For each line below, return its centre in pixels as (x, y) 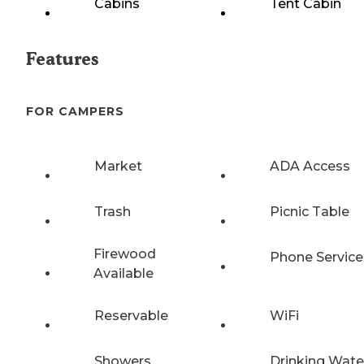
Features (62, 59)
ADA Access (310, 166)
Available (123, 273)
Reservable (131, 315)
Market (118, 166)
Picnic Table (310, 211)
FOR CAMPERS (75, 111)
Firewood (124, 253)
